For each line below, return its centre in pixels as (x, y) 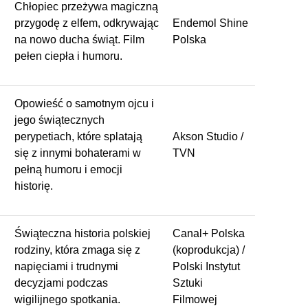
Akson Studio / (208, 136)
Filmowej (195, 299)
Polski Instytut (206, 266)
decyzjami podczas (61, 283)
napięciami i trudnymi (66, 266)
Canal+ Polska (209, 233)
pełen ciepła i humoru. (68, 56)
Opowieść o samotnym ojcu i (84, 103)
